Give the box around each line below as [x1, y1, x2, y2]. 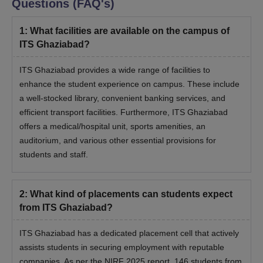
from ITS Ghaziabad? [19, 203, 113, 213]
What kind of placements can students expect [30, 189, 232, 200]
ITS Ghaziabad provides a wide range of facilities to [19, 65, 210, 75]
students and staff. [19, 150, 88, 160]
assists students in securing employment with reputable [19, 242, 224, 252]
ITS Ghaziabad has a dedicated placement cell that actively [19, 228, 239, 238]
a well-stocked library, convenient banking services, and [19, 93, 225, 103]
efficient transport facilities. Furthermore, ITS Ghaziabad [19, 107, 228, 117]
